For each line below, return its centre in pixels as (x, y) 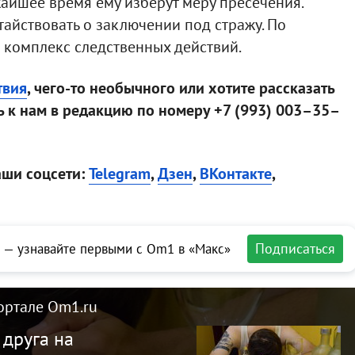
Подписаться (295, 249)
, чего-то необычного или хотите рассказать (180, 88)
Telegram (119, 174)
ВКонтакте (235, 174)
